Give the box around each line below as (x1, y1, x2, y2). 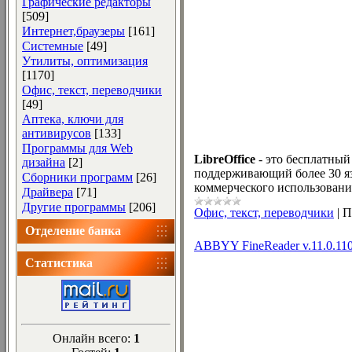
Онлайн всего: (52, 332, 134, 345)
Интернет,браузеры (22, 24, 125, 38)
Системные (22, 39, 83, 53)
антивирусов (22, 126, 91, 140)
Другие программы (22, 200, 126, 214)
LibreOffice (194, 152, 255, 166)
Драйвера (22, 185, 73, 199)
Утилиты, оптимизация (22, 54, 148, 68)
